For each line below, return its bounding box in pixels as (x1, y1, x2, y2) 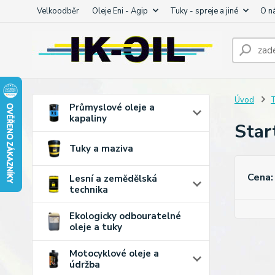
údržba (69, 258, 100, 271)
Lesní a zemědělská (69, 172, 157, 185)
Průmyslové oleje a (69, 101, 155, 114)
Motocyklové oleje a (69, 247, 159, 260)
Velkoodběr (37, 6, 79, 17)
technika (69, 184, 108, 196)
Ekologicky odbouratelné (69, 210, 181, 222)
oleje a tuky (69, 221, 122, 233)
